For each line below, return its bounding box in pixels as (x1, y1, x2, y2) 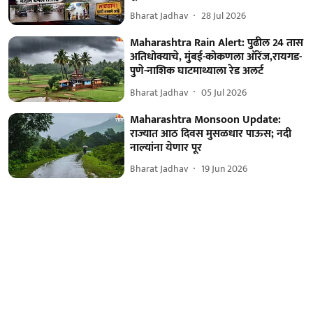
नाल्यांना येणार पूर (130, 138, 203, 157)
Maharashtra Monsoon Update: (130, 110, 282, 129)
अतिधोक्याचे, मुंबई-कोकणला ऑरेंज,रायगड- (130, 48, 303, 67)
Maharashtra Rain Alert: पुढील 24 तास (130, 34, 304, 53)
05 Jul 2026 (201, 84, 247, 101)
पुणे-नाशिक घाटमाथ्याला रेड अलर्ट (130, 61, 264, 81)
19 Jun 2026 (201, 161, 248, 177)
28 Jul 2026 (201, 8, 247, 24)
